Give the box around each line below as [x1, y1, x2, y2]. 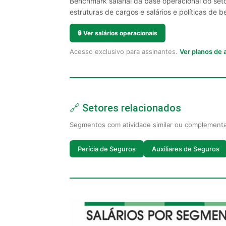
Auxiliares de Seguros [152, 144, 219, 153]
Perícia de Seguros [78, 144, 136, 153]
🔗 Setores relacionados [70, 102, 181, 114]
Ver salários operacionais [83, 29, 157, 37]
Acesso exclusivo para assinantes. [70, 47, 180, 55]
